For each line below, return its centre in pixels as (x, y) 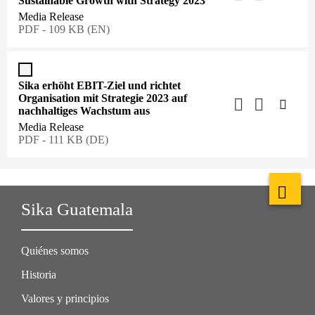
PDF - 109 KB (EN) (64, 29)
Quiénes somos (55, 251)
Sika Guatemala (77, 209)
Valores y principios (65, 298)
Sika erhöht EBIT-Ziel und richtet (99, 85)
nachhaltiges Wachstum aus (84, 111)
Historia (39, 275)
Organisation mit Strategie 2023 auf (103, 98)
